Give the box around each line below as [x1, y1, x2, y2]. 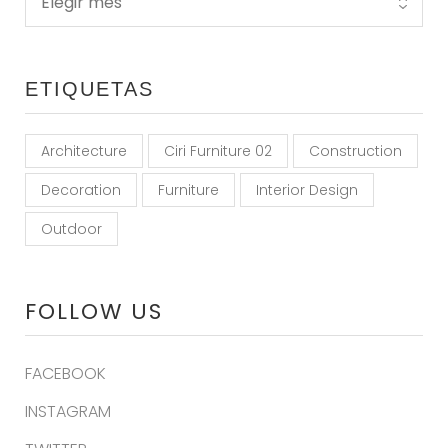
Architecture [41, 141, 127, 162]
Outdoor [41, 219, 102, 240]
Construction [309, 141, 402, 162]
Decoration [41, 180, 121, 201]
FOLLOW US [25, 296, 163, 328]
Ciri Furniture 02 [164, 141, 272, 162]
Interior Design [256, 180, 358, 201]
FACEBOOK [25, 362, 106, 386]
